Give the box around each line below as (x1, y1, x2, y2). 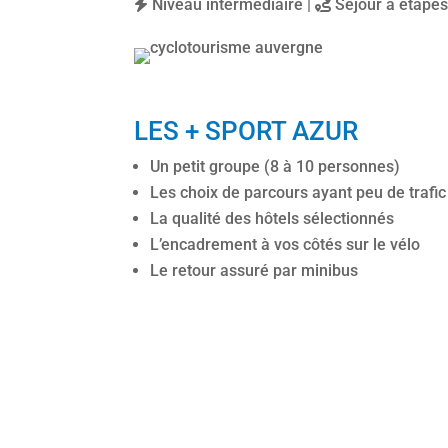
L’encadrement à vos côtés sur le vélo (150, 234, 421, 254)
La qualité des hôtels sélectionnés (150, 208, 395, 228)
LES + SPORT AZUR (134, 115, 359, 146)
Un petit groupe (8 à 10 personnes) (150, 156, 401, 176)
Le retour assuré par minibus (150, 260, 359, 280)
